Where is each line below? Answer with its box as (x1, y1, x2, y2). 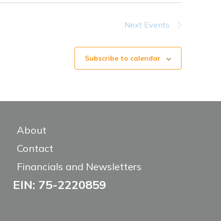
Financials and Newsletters (16, 160, 142, 173)
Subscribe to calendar (85, 54, 160, 63)
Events (144, 20, 170, 30)
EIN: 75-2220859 (12, 177, 106, 192)
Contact (16, 142, 53, 154)
